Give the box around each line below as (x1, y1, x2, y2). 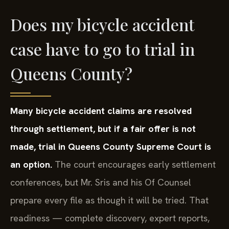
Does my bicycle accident (10, 13, 195, 35)
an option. (10, 158, 52, 170)
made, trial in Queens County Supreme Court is (10, 140, 211, 152)
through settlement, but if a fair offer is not (10, 122, 196, 134)
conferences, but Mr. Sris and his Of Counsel (10, 176, 191, 188)
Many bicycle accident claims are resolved (10, 104, 192, 117)
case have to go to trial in (10, 37, 195, 60)
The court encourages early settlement (52, 158, 216, 170)
